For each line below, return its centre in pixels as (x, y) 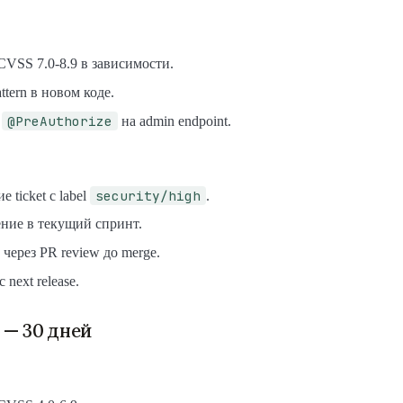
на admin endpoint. (175, 121)
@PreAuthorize (60, 121)
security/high (148, 195)
